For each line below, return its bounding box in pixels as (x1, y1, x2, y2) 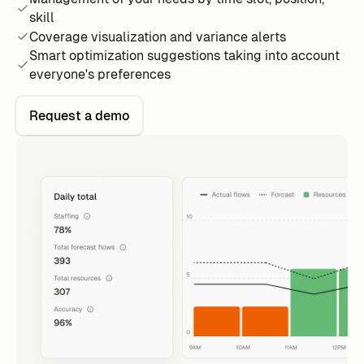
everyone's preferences (28, 66, 171, 84)
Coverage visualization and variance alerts (28, 28, 286, 45)
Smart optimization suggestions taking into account (28, 47, 340, 65)
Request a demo (28, 107, 129, 125)
